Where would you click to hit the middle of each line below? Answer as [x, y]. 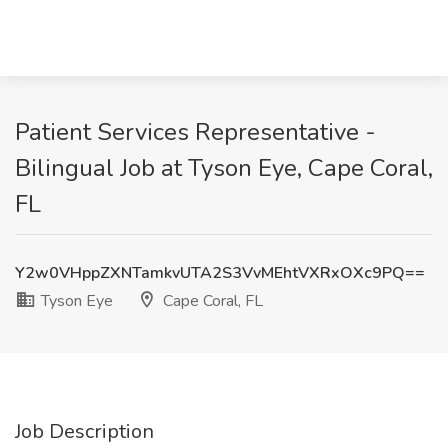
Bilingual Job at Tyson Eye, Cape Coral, [224, 168]
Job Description [84, 431]
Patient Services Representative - [195, 132]
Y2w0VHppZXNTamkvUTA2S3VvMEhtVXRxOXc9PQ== [220, 273]
